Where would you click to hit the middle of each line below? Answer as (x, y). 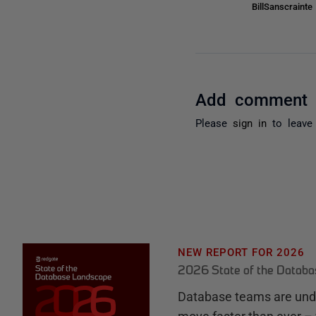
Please (214, 122)
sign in (250, 122)
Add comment (252, 98)
